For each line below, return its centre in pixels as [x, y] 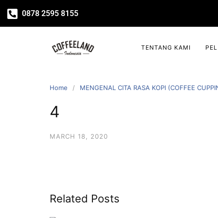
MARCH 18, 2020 [79, 136]
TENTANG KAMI [166, 47]
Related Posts [85, 199]
